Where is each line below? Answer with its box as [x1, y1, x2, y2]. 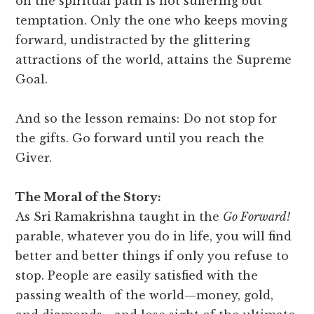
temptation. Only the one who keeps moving [15, 13, 288, 28]
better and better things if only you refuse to [15, 249, 289, 264]
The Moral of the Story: [15, 190, 162, 205]
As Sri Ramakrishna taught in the [15, 210, 224, 224]
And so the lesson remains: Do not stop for [15, 111, 278, 126]
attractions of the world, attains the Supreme [15, 53, 292, 67]
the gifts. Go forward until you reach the [15, 131, 265, 146]
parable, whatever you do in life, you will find [15, 229, 292, 244]
